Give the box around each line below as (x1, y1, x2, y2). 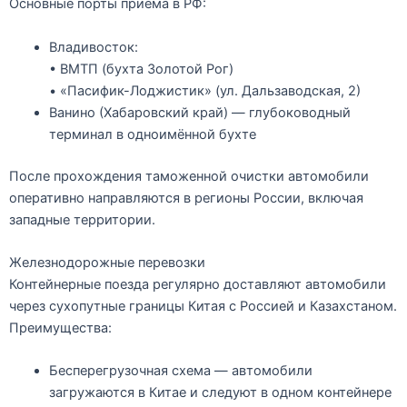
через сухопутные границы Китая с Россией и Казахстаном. (9, 297, 397, 314)
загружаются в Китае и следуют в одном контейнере (48, 384, 392, 402)
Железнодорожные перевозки (9, 253, 205, 271)
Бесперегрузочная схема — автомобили (48, 362, 313, 380)
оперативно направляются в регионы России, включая (9, 189, 363, 206)
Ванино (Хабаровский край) (48, 104, 228, 121)
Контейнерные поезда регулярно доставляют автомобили (9, 275, 386, 293)
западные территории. (9, 211, 155, 228)
